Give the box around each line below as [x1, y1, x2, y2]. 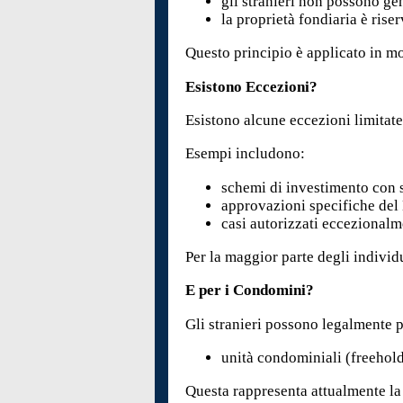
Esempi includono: [185, 145, 306, 163]
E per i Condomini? [185, 282, 315, 300]
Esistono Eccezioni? [185, 77, 318, 95]
